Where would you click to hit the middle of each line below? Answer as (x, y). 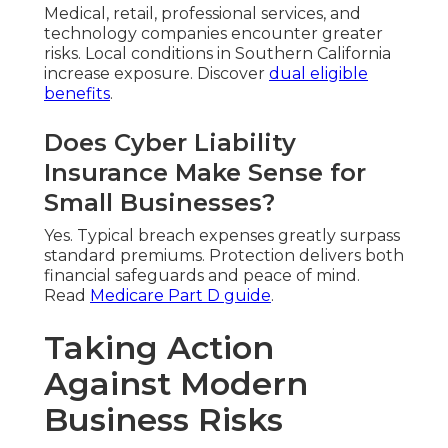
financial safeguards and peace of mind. (202, 275)
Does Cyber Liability (170, 142)
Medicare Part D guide (180, 295)
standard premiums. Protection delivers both (224, 255)
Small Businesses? (159, 202)
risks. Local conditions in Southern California (217, 53)
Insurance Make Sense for (205, 172)
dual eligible (318, 73)
